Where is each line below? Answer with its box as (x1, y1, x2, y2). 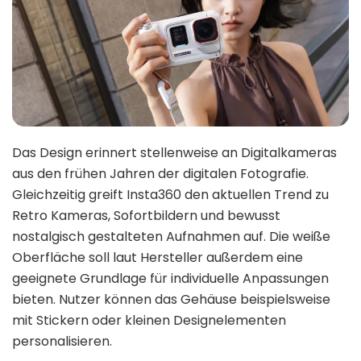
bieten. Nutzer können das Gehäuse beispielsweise (12, 289, 330, 309)
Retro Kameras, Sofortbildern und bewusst (12, 205, 280, 225)
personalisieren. (12, 331, 112, 351)
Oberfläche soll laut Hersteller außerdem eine (12, 247, 303, 267)
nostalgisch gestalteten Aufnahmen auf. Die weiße (12, 226, 330, 246)
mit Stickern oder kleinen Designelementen (12, 310, 286, 330)
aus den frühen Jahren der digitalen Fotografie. (12, 164, 309, 183)
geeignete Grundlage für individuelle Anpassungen (12, 268, 329, 288)
